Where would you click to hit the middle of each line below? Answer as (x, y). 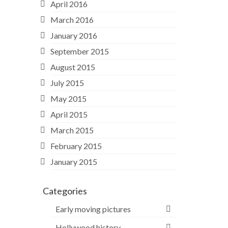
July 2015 (67, 82)
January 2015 (74, 161)
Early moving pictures (93, 209)
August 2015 (73, 67)
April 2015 (69, 114)
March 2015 (72, 130)
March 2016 (72, 19)
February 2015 (76, 146)
